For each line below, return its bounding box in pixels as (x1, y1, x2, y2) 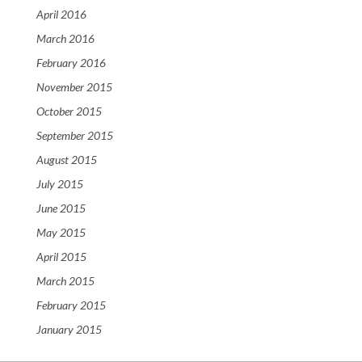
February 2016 (36, 56, 106, 70)
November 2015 (36, 80, 112, 95)
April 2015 (36, 250, 86, 264)
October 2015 (36, 104, 102, 119)
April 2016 (36, 7, 86, 22)
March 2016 (36, 32, 95, 46)
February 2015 (36, 298, 106, 313)
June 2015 (36, 201, 86, 216)
